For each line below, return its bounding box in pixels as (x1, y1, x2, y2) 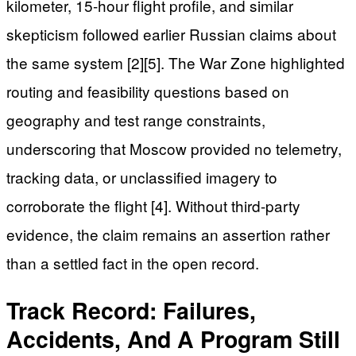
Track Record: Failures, (6, 294, 256, 327)
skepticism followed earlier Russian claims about (6, 23, 336, 45)
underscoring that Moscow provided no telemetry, (6, 137, 342, 160)
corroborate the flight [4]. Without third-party (6, 195, 300, 217)
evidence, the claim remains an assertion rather (6, 223, 330, 246)
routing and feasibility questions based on (6, 80, 289, 103)
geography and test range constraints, (6, 109, 265, 131)
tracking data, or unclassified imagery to (6, 166, 277, 188)
